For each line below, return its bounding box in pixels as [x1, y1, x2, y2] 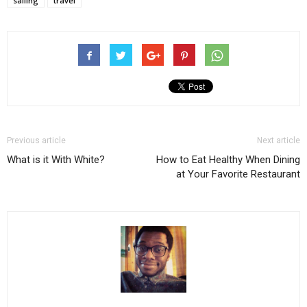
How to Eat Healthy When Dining [156, 153, 300, 167]
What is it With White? [7, 153, 105, 167]
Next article [257, 136, 300, 146]
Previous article [7, 136, 66, 146]
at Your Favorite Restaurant [176, 168, 300, 181]
